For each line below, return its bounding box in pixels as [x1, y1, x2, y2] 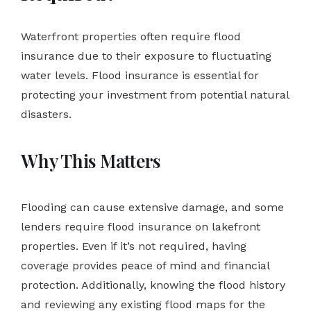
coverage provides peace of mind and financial [21, 258, 269, 272]
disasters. [21, 107, 72, 121]
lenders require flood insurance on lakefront [21, 219, 260, 233]
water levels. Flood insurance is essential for [21, 68, 259, 82]
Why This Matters [21, 148, 160, 173]
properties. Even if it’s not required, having [21, 239, 246, 253]
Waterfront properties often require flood [21, 29, 241, 43]
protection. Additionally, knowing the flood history [21, 278, 285, 292]
